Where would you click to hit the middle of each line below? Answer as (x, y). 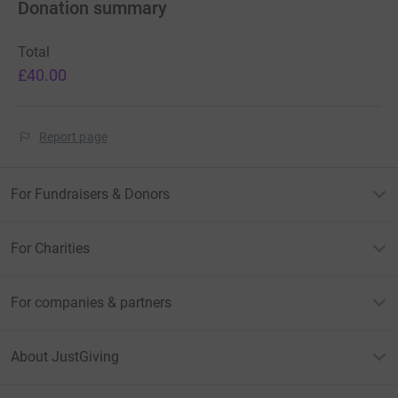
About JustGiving (65, 357)
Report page (73, 137)
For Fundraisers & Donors (90, 195)
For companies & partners (91, 303)
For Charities (50, 249)
